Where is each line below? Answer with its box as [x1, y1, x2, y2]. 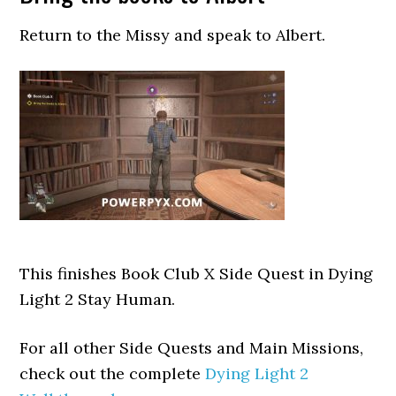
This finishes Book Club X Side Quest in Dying [19, 263, 374, 284]
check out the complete [19, 363, 206, 384]
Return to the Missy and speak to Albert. [19, 25, 326, 45]
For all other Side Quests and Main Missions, [19, 338, 364, 358]
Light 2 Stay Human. [19, 289, 176, 309]
